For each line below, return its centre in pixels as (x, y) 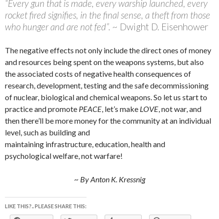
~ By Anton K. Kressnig (109, 179)
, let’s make (121, 109)
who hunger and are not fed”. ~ (62, 27)
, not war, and (180, 109)
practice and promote (42, 109)
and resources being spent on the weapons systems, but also (104, 62)
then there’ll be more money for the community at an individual (108, 121)
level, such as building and (47, 132)
